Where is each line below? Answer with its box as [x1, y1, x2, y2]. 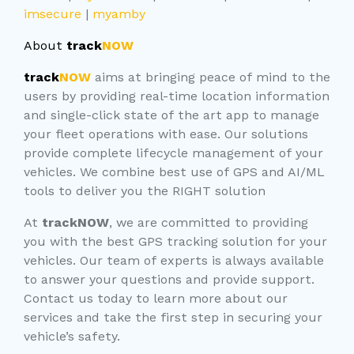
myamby [92, 6, 145, 21]
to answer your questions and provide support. [23, 271, 314, 287]
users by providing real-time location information [23, 88, 330, 104]
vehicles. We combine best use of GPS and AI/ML [23, 164, 325, 179]
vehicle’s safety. [23, 328, 120, 344]
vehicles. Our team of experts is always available [23, 252, 324, 268]
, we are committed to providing [108, 214, 308, 230]
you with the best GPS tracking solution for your [23, 233, 327, 249]
